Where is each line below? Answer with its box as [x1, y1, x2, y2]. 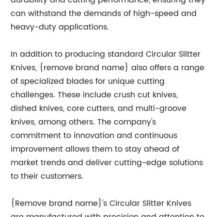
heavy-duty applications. [11, 21, 109, 33]
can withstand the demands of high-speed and [11, 7, 197, 20]
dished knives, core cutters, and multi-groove [11, 102, 187, 115]
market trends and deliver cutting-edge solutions [11, 156, 203, 169]
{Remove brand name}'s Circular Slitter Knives [11, 197, 192, 210]
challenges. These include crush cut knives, [11, 89, 178, 101]
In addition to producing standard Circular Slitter [11, 48, 201, 61]
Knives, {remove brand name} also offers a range [11, 62, 205, 74]
